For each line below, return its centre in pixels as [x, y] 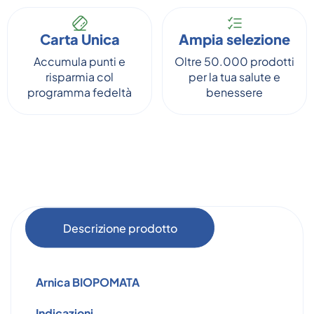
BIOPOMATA [106, 282]
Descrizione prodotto [120, 228]
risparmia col [80, 77]
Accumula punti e [80, 61]
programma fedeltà [80, 92]
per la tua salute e [234, 77]
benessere [234, 92]
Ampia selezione [234, 39]
